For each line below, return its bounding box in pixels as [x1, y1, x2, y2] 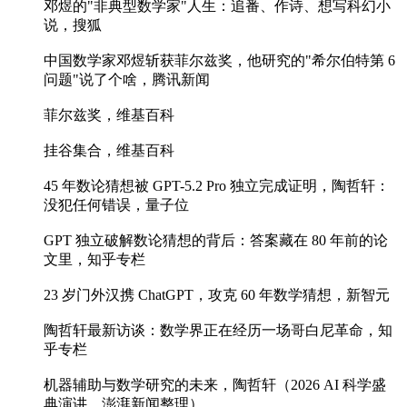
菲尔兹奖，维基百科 [44, 107, 174, 124]
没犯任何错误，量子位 [44, 197, 189, 213]
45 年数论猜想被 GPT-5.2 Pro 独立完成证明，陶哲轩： [44, 178, 390, 194]
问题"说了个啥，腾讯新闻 [44, 72, 210, 88]
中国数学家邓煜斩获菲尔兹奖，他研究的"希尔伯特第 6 [44, 53, 395, 69]
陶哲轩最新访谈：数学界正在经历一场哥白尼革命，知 [44, 323, 392, 339]
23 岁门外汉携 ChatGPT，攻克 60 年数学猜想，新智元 [44, 287, 390, 303]
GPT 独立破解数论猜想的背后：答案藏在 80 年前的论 [44, 233, 388, 249]
